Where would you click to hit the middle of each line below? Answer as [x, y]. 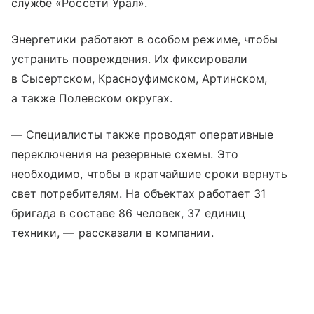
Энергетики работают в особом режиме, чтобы [145, 40]
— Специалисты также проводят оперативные [142, 135]
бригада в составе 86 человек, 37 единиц [128, 213]
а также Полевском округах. [92, 98]
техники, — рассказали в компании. [112, 233]
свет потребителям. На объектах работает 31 [139, 194]
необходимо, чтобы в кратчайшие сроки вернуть [150, 174]
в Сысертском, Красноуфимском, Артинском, [139, 79]
